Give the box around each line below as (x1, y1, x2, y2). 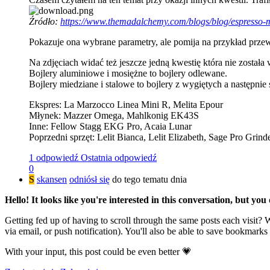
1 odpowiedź (29, 152, 78, 163)
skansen (37, 174, 67, 184)
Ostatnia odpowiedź (81, 152, 157, 163)
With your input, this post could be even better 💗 (5, 246, 192, 257)
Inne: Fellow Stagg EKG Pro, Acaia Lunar (29, 121, 192, 131)
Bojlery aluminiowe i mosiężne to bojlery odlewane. (29, 67, 227, 78)
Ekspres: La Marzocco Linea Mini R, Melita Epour (29, 99, 223, 110)
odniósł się (69, 174, 110, 184)
